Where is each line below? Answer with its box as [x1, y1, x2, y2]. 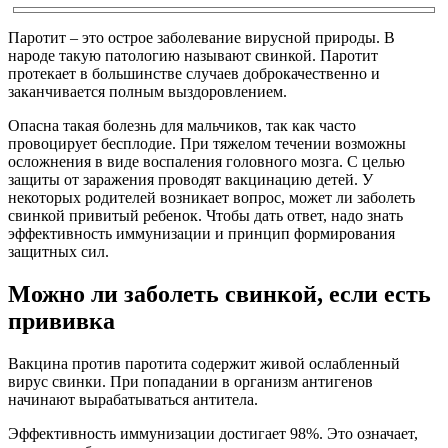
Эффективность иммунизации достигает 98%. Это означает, [8, 424, 418, 442]
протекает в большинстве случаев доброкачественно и [8, 64, 380, 82]
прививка [8, 307, 115, 334]
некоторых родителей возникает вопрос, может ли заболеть [8, 188, 415, 206]
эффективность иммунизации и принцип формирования [8, 224, 395, 242]
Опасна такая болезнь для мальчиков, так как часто [8, 116, 356, 134]
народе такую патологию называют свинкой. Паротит [8, 46, 378, 64]
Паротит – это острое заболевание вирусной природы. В [8, 28, 395, 46]
